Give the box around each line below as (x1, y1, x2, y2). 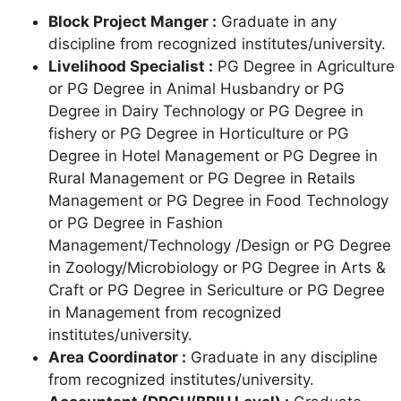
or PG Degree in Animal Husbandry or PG (48, 80, 345, 98)
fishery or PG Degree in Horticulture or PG (48, 124, 349, 143)
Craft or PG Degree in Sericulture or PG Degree (48, 281, 385, 300)
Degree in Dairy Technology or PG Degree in (48, 102, 363, 121)
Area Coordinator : (48, 348, 186, 367)
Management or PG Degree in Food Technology (48, 192, 388, 210)
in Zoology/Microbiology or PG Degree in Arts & (48, 259, 386, 277)
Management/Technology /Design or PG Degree (48, 236, 391, 255)
